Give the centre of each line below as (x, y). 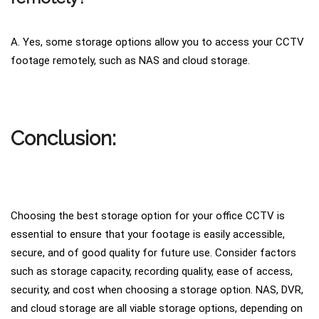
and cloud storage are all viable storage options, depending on (157, 309)
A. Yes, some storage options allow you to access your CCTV (157, 42)
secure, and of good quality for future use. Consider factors (153, 253)
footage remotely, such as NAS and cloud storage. (130, 61)
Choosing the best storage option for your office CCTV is (148, 216)
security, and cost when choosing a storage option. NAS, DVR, (157, 290)
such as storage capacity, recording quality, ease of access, (152, 272)
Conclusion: (63, 138)
